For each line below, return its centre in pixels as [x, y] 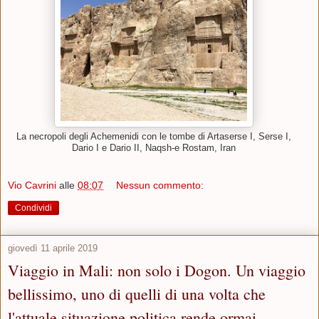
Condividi [33, 208]
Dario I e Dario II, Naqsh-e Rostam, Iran [154, 148]
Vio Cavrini [32, 185]
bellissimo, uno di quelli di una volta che [137, 294]
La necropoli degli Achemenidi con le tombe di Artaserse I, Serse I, [154, 136]
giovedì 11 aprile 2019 [53, 249]
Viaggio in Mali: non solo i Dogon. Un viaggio [157, 271]
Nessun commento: [160, 185]
